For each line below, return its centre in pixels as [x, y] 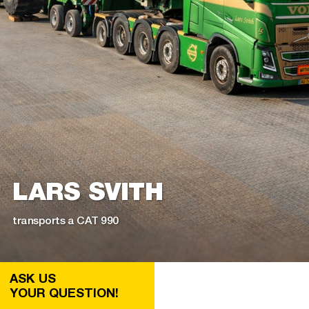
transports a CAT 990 [66, 220]
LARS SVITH [88, 190]
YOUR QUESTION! [64, 293]
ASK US [32, 278]
